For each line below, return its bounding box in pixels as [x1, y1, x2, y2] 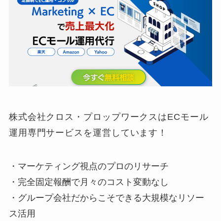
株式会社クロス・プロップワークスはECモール [8, 112, 209, 122]
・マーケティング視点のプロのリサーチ [8, 161, 169, 171]
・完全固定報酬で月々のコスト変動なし [8, 177, 169, 187]
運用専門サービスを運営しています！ [8, 128, 168, 138]
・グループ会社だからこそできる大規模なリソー [8, 192, 204, 203]
